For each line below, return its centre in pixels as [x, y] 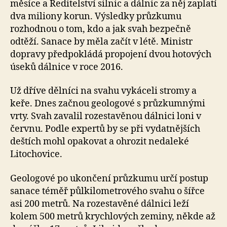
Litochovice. [36, 155]
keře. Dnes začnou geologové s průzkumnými [108, 104]
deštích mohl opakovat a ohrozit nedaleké [100, 142]
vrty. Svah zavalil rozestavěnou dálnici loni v [106, 117]
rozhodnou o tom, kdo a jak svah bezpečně [101, 29]
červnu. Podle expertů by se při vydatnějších [105, 129]
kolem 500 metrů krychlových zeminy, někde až [113, 216]
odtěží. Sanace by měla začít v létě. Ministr [101, 42]
